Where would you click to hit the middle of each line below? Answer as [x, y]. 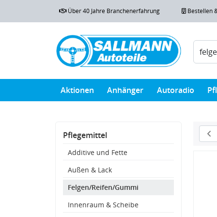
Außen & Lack [90, 170]
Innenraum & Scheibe [103, 204]
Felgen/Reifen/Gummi [103, 187]
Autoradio [175, 90]
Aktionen [77, 90]
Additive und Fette [98, 152]
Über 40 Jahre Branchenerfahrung [113, 11]
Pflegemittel [85, 135]
